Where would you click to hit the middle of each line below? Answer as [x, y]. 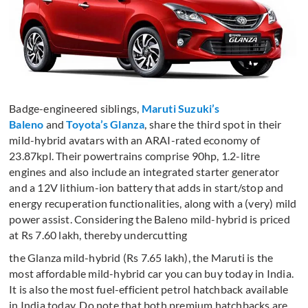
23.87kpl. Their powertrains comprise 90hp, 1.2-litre [135, 155]
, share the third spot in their [213, 124]
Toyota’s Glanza [106, 124]
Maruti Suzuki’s [180, 108]
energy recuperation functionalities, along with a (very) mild [153, 203]
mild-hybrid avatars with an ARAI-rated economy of [135, 140]
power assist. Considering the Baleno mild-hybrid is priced [150, 219]
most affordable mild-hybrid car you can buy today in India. [152, 273]
